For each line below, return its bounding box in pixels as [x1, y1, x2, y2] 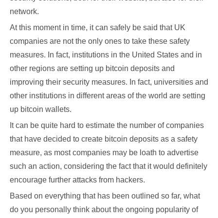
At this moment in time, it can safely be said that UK [10, 23, 185, 32]
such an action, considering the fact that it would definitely [10, 162, 207, 170]
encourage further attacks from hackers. [10, 176, 145, 184]
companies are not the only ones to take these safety [10, 37, 190, 45]
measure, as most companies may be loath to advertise [10, 148, 199, 157]
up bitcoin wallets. [10, 105, 72, 113]
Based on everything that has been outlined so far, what [10, 192, 200, 200]
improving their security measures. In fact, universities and [10, 78, 208, 86]
